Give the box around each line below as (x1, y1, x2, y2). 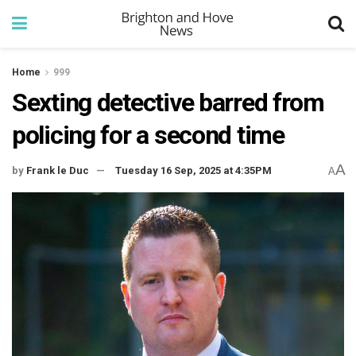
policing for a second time (12, 120, 284, 150)
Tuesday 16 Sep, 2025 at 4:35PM (115, 164, 272, 177)
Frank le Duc (26, 164, 89, 177)
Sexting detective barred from (12, 87, 324, 118)
